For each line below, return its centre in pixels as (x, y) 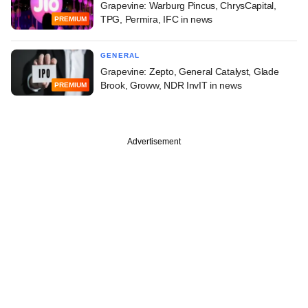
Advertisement (154, 141)
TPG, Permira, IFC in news (157, 19)
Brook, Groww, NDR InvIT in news (171, 85)
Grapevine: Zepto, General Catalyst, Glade (190, 71)
